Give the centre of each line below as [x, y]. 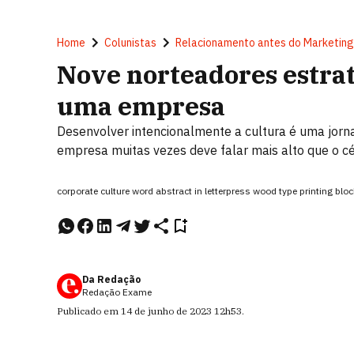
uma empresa [141, 106]
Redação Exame [117, 292]
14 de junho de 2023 [166, 311]
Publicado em [89, 311]
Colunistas [130, 43]
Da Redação [111, 279]
